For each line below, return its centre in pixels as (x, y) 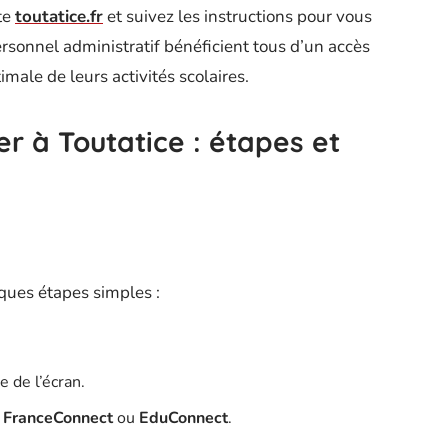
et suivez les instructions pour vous (237, 16)
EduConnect (183, 418)
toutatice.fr (59, 16)
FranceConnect (58, 418)
